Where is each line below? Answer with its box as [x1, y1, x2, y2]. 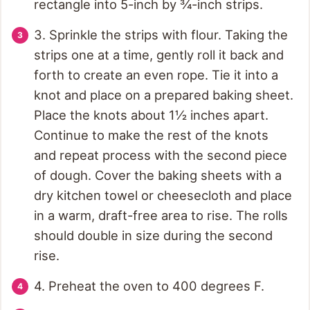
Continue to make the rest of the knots [34, 127, 268, 143]
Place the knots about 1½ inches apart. [34, 107, 268, 123]
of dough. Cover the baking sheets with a [34, 167, 282, 183]
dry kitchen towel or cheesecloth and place [34, 188, 292, 203]
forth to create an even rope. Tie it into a [34, 67, 278, 83]
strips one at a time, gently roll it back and [34, 47, 284, 63]
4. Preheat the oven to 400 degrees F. [34, 278, 264, 294]
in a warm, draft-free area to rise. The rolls [34, 208, 288, 224]
